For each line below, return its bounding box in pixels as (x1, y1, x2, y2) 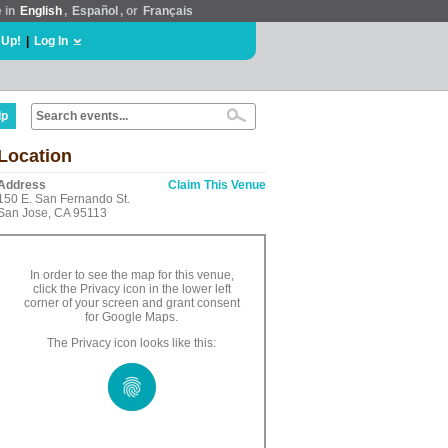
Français (143, 4, 193, 18)
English (20, 4, 62, 18)
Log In (34, 34, 68, 48)
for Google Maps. (85, 310, 178, 324)
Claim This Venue (168, 178, 266, 192)
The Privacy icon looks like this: (47, 336, 216, 350)
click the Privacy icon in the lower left (32, 282, 231, 296)
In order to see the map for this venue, (29, 268, 234, 282)
